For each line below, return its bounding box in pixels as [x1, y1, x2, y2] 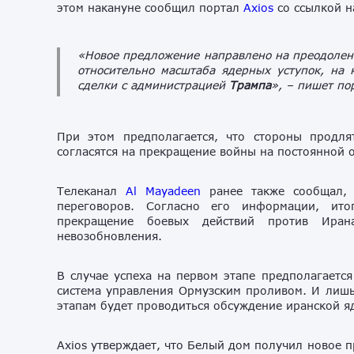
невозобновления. [57, 228, 162, 243]
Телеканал [57, 183, 126, 198]
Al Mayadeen [126, 183, 201, 198]
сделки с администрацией [77, 77, 229, 92]
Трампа [229, 77, 271, 92]
